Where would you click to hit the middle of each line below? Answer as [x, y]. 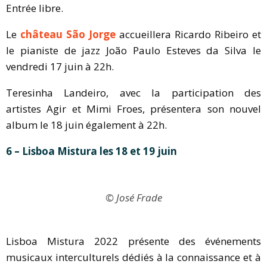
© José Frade [133, 198]
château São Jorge [68, 35]
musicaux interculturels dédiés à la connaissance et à [133, 257]
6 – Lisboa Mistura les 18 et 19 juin [91, 151]
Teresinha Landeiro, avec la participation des [133, 93]
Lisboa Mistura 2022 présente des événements [133, 241]
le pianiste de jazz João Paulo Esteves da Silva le [133, 51]
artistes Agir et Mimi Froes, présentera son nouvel [133, 109]
